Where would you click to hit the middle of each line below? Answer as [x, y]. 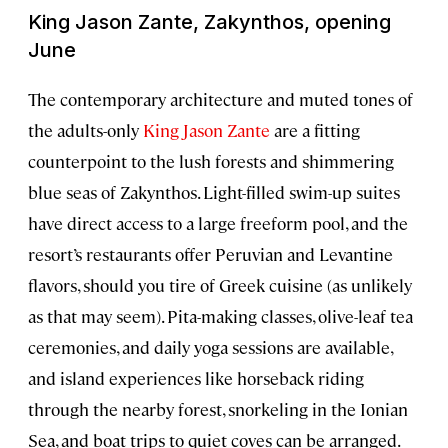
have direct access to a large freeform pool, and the [218, 223]
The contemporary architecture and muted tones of [220, 99]
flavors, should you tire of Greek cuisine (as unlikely [220, 285]
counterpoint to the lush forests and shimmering [211, 161]
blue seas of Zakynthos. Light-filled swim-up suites [214, 192]
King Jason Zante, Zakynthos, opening [209, 22]
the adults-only [85, 130]
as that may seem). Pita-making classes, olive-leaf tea [220, 316]
